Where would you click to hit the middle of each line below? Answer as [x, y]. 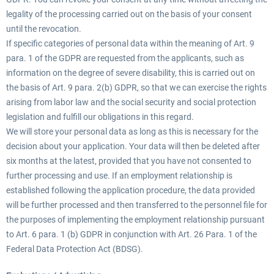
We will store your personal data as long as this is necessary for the [132, 131]
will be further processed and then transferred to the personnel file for [137, 205]
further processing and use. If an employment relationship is [119, 176]
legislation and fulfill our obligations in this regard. [100, 117]
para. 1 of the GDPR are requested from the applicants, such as [125, 58]
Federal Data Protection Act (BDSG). [75, 249]
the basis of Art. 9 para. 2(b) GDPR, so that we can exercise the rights [136, 87]
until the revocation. [44, 29]
